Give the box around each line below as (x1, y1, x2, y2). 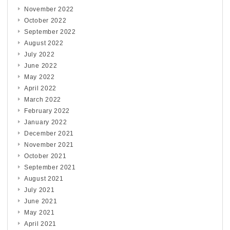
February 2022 (24, 107, 70, 114)
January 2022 (24, 118, 67, 126)
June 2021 (24, 197, 57, 205)
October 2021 (24, 152, 67, 160)
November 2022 (24, 5, 74, 13)
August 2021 (24, 175, 64, 182)
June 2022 (24, 62, 57, 69)
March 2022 (24, 95, 61, 103)
